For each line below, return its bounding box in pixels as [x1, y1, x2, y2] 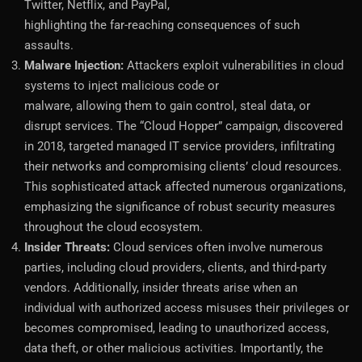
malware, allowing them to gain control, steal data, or [24, 98, 310, 113]
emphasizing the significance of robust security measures [24, 199, 335, 214]
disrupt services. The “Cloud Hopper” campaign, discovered [24, 118, 343, 133]
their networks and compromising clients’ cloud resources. [24, 158, 342, 174]
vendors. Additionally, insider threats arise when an [24, 280, 297, 295]
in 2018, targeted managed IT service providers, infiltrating [24, 138, 335, 154]
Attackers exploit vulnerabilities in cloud [124, 57, 343, 73]
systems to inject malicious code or [24, 78, 219, 93]
